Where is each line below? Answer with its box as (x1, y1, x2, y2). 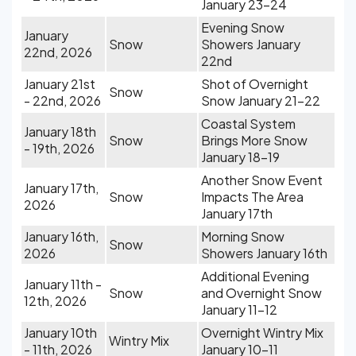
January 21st (24, 75, 95, 92)
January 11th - (24, 276, 102, 292)
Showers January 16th (201, 245, 327, 261)
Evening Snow (201, 19, 284, 36)
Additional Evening (201, 268, 309, 284)
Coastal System (201, 115, 296, 132)
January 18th (24, 123, 96, 140)
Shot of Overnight (201, 75, 308, 92)
